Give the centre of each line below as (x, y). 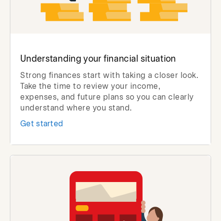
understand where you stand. (76, 109)
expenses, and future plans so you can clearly (107, 98)
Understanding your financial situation (98, 60)
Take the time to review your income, (90, 87)
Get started (42, 124)
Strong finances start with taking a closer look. (109, 76)
